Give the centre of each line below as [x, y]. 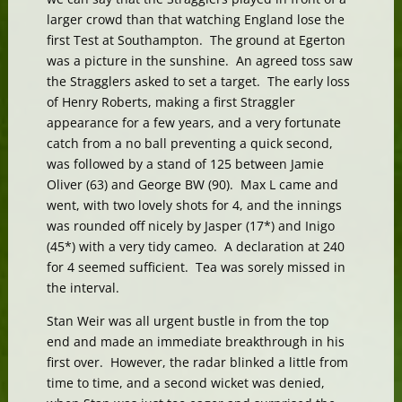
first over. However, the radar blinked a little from [197, 362]
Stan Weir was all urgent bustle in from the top [188, 320]
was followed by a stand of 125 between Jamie [185, 163]
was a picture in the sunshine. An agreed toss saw [199, 60]
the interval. [83, 287]
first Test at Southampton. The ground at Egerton [196, 39]
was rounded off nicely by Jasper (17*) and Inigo [190, 225]
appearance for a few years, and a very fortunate [193, 122]
